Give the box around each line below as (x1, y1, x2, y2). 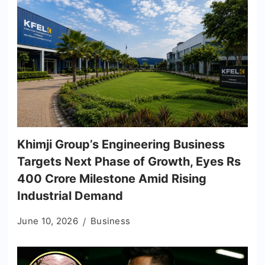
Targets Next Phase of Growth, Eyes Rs (17, 154, 241, 169)
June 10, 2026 (17, 215, 78, 227)
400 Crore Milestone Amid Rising (17, 172, 206, 186)
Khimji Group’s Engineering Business (17, 137, 225, 152)
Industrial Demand (17, 189, 123, 203)
